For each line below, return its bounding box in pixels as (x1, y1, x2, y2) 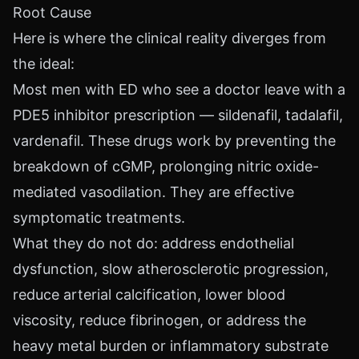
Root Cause (13, 4, 91, 21)
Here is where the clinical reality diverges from (13, 30, 326, 46)
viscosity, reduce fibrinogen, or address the (13, 312, 306, 329)
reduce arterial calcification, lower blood (13, 286, 285, 303)
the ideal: (13, 55, 75, 72)
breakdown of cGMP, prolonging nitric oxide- (13, 158, 319, 175)
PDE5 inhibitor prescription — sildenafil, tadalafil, (13, 107, 343, 123)
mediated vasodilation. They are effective (13, 184, 294, 200)
